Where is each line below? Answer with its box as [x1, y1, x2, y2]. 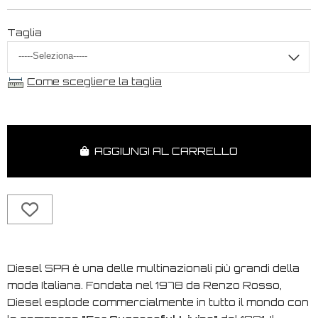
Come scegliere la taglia [27, 75, 162, 87]
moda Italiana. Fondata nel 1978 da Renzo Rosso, [7, 278, 282, 291]
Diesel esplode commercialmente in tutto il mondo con [7, 295, 309, 308]
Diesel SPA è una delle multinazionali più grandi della [7, 261, 300, 274]
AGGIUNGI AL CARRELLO [89, 144, 238, 157]
